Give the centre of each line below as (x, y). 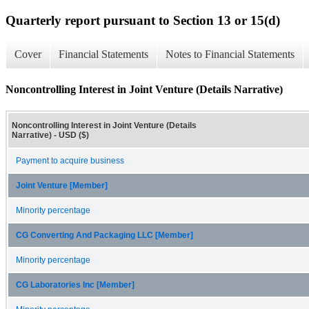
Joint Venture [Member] (62, 185)
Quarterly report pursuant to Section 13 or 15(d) (143, 20)
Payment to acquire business (70, 160)
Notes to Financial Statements (230, 54)
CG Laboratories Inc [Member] (75, 285)
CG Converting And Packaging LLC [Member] (104, 235)
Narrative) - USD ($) (50, 135)
